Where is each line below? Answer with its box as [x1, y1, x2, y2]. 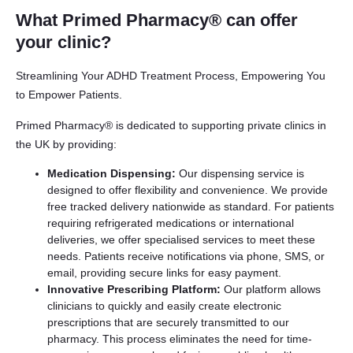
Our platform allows [221, 283, 321, 295]
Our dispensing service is [176, 167, 304, 180]
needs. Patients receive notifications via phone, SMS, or [47, 250, 325, 262]
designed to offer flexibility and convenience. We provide [47, 184, 328, 196]
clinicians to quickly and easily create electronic [47, 299, 281, 312]
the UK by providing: [16, 138, 117, 150]
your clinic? [16, 32, 111, 52]
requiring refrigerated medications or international [47, 217, 294, 229]
